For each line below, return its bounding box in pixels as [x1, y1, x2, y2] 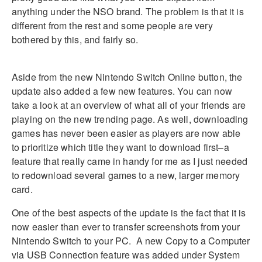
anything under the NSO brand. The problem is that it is [12, 4, 244, 18]
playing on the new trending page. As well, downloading [12, 112, 249, 126]
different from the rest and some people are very [12, 18, 213, 32]
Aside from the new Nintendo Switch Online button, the [12, 70, 243, 84]
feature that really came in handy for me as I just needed [12, 154, 248, 168]
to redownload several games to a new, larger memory [12, 168, 240, 182]
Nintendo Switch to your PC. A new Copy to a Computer [12, 233, 250, 247]
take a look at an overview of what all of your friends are [12, 98, 246, 112]
